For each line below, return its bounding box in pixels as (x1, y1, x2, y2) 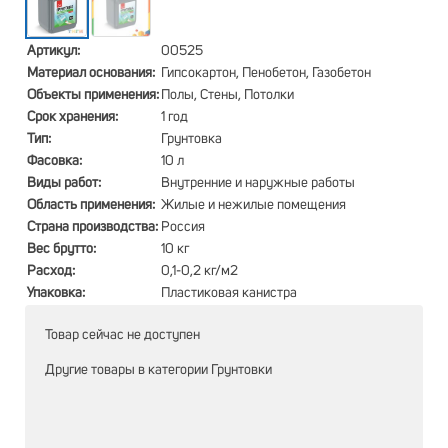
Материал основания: (27, 66, 155, 80)
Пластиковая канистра (161, 286, 297, 300)
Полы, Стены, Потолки (161, 88, 294, 102)
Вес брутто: (27, 242, 96, 256)
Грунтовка (161, 132, 222, 146)
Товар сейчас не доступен (45, 328, 200, 342)
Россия (161, 220, 205, 234)
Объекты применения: (27, 88, 159, 102)
